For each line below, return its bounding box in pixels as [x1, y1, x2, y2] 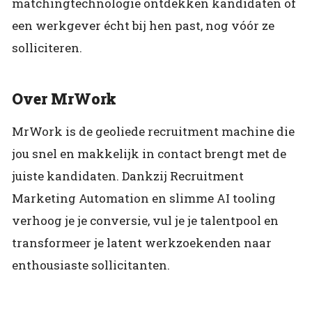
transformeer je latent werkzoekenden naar [12, 234, 272, 251]
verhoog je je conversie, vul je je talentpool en [12, 212, 279, 228]
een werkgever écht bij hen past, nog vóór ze [12, 17, 274, 34]
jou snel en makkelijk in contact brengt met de [12, 145, 286, 162]
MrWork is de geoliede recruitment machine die [12, 123, 295, 139]
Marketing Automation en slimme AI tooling [12, 189, 276, 206]
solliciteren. [12, 40, 82, 56]
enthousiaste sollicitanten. [12, 256, 170, 273]
